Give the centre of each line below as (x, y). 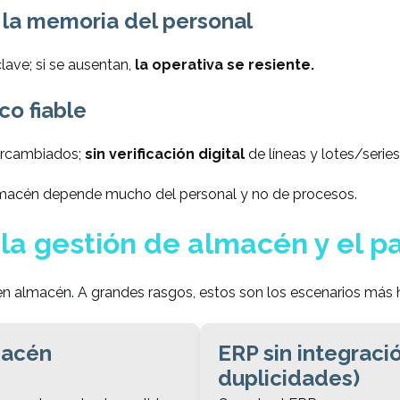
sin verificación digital (165, 154)
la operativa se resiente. (225, 65)
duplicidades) (289, 378)
